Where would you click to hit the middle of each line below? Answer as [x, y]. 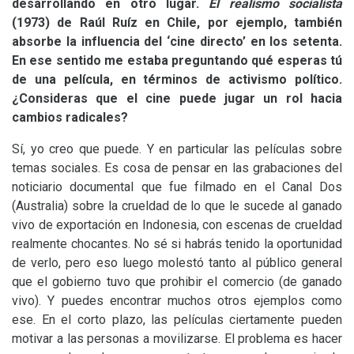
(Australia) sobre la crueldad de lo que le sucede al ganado [177, 206]
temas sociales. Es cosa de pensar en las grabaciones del [177, 168]
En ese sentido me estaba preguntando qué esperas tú [177, 60]
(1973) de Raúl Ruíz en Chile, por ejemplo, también [177, 23]
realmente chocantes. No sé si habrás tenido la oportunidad [177, 244]
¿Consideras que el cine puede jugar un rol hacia [177, 98]
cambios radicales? [70, 117]
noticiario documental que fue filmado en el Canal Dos [177, 187]
